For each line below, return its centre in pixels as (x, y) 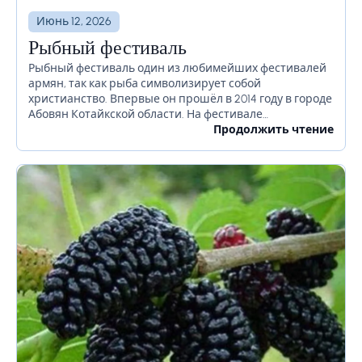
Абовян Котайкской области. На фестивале (145, 115)
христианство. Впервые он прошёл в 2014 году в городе (180, 99)
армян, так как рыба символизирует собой (145, 84)
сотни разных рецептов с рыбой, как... (133, 145)
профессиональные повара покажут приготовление (173, 130)
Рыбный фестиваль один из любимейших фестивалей (177, 69)
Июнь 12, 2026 (74, 22)
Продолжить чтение (274, 130)
